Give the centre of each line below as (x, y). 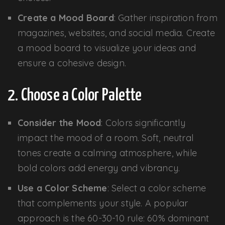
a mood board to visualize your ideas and (107, 48)
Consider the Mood (60, 123)
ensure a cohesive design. (72, 63)
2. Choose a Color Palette (75, 95)
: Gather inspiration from (165, 18)
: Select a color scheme (157, 188)
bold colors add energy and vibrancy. (99, 168)
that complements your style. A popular (103, 203)
